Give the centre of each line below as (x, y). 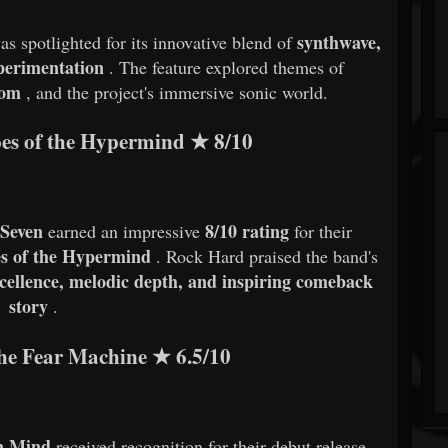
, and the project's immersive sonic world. (176, 92)
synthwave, (339, 42)
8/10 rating (247, 231)
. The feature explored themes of (226, 67)
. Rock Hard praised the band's (266, 256)
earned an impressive (127, 231)
